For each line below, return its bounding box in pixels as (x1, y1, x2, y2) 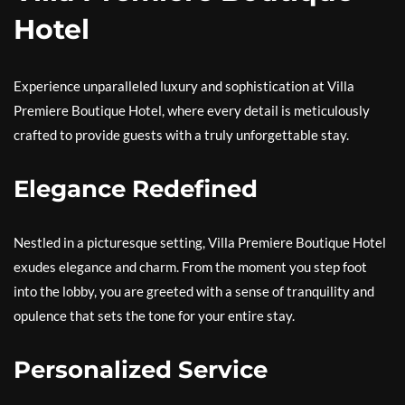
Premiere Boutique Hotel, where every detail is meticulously (14, 101, 370, 118)
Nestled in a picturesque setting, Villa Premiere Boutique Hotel (14, 233, 386, 250)
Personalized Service (14, 354, 268, 384)
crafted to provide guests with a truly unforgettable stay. (14, 126, 349, 143)
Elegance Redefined (14, 174, 258, 203)
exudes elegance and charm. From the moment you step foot (14, 258, 367, 275)
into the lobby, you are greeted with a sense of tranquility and (14, 282, 374, 299)
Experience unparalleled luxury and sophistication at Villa (14, 77, 354, 94)
